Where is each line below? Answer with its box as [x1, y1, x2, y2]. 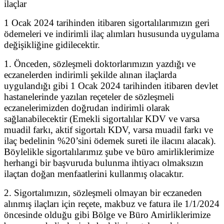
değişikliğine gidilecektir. [4, 39, 100, 50]
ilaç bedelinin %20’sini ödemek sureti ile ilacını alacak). [4, 135, 216, 146]
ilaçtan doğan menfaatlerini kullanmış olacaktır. [4, 168, 184, 179]
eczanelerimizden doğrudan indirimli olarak [4, 102, 170, 113]
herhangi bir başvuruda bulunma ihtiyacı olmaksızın [4, 157, 203, 168]
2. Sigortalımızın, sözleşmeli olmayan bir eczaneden [4, 187, 202, 198]
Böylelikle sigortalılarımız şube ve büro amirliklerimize [4, 146, 214, 157]
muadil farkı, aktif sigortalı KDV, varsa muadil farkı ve [4, 124, 213, 135]
